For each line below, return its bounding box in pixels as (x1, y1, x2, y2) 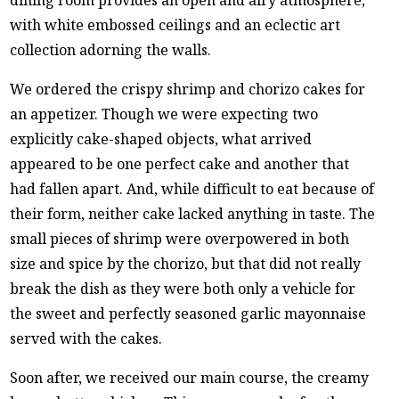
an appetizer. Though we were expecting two (10, 103, 319, 124)
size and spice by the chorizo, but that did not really (10, 253, 362, 273)
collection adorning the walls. (10, 39, 212, 60)
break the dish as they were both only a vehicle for (10, 278, 356, 298)
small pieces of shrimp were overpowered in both (10, 228, 350, 248)
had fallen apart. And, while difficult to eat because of (10, 178, 375, 199)
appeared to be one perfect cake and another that (10, 153, 350, 174)
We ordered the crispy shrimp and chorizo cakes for (10, 78, 366, 99)
